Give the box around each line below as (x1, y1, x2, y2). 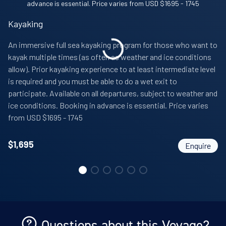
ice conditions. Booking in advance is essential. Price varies (8, 100, 208, 110)
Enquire (185, 141, 211, 151)
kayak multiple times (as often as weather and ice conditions (8, 52, 211, 62)
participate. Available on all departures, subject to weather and (8, 88, 217, 98)
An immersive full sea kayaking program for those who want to (8, 40, 217, 50)
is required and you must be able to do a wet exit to (8, 76, 177, 86)
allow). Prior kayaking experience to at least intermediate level (8, 64, 215, 74)
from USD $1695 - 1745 (8, 112, 83, 123)
